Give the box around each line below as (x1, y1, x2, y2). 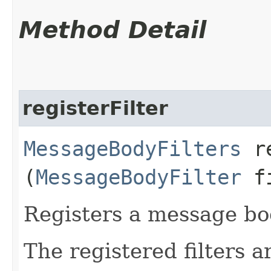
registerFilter (22, 97, 168, 119)
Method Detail (19, 16, 206, 44)
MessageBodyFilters (24, 136, 241, 161)
